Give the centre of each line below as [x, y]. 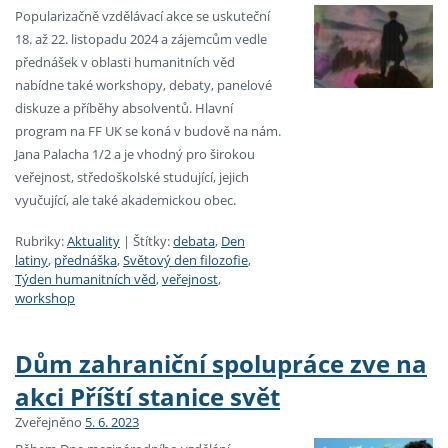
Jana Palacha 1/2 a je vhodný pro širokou [135, 154]
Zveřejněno [50, 421]
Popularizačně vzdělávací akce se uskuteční [142, 16]
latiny [31, 260]
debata [194, 241]
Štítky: [151, 241]
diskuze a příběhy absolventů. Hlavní [124, 108]
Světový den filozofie [185, 260]
